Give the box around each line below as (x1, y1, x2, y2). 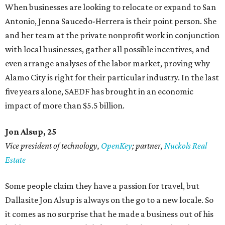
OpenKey (101, 141, 132, 151)
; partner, (132, 141, 164, 151)
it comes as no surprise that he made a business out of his (5, 209, 213, 219)
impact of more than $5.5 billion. (5, 100, 125, 111)
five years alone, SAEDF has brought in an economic (5, 86, 193, 97)
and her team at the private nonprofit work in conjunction (5, 30, 219, 41)
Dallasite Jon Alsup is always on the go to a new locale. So (5, 195, 213, 205)
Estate (5, 155, 26, 165)
